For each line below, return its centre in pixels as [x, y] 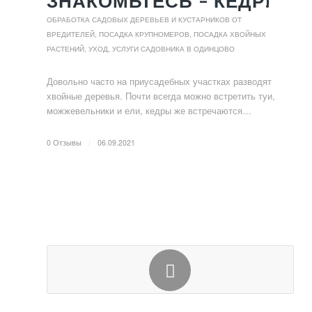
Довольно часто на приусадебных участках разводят [159, 81]
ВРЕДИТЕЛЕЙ [71, 34]
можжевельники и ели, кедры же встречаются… [149, 110]
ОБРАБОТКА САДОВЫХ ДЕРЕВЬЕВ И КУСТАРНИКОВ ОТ [144, 19]
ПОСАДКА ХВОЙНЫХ [230, 34]
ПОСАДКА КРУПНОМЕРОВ [144, 34]
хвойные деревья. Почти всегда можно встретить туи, [161, 96]
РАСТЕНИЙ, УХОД [77, 49]
